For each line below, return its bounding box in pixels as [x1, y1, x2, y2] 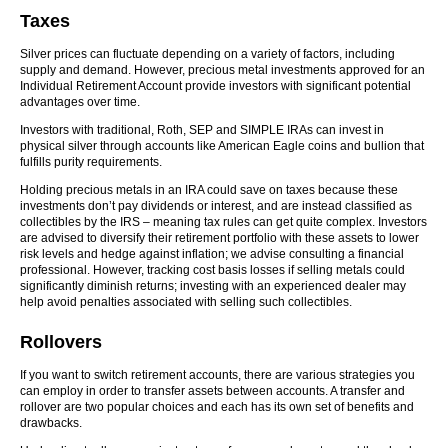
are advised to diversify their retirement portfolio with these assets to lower [20, 231, 419, 245]
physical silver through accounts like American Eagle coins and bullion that [20, 139, 424, 153]
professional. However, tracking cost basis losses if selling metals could [20, 263, 405, 277]
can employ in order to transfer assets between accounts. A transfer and [20, 384, 405, 398]
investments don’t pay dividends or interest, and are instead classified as [20, 199, 412, 213]
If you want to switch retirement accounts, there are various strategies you [20, 368, 415, 382]
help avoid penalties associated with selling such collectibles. [20, 295, 352, 309]
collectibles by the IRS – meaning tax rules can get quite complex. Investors [20, 215, 427, 229]
